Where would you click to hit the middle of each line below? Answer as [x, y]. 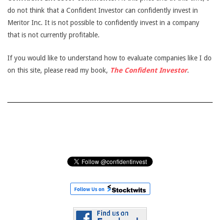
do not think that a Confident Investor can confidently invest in [103, 10]
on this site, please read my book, [59, 70]
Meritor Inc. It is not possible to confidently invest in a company [103, 23]
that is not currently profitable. [54, 35]
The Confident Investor [149, 70]
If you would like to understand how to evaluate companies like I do [110, 58]
